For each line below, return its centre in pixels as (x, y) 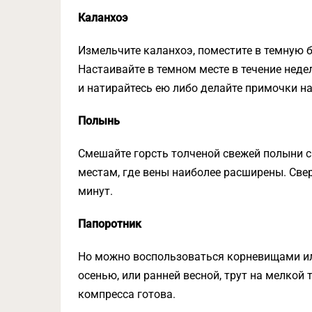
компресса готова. (127, 294)
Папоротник (110, 224)
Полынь (99, 121)
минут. (95, 191)
